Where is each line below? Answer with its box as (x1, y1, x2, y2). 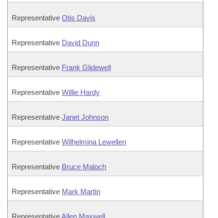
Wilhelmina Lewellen (62, 138, 126, 146)
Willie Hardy (62, 88, 100, 96)
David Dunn (62, 38, 99, 47)
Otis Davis (62, 14, 95, 22)
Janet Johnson (62, 113, 109, 121)
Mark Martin (62, 187, 100, 196)
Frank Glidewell (62, 63, 111, 72)
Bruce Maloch (62, 163, 106, 171)
